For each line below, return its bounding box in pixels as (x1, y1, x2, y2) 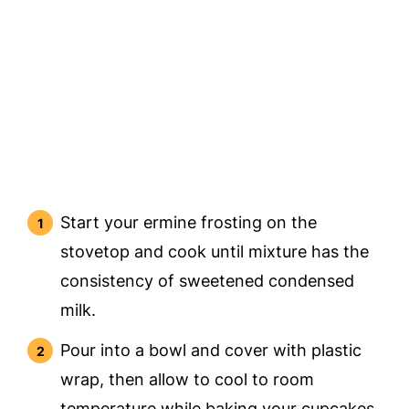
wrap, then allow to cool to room (60, 370, 315, 390)
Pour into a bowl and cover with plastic (60, 341, 362, 361)
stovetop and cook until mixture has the (60, 242, 370, 262)
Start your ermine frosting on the (60, 213, 318, 233)
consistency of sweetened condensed (60, 271, 355, 291)
